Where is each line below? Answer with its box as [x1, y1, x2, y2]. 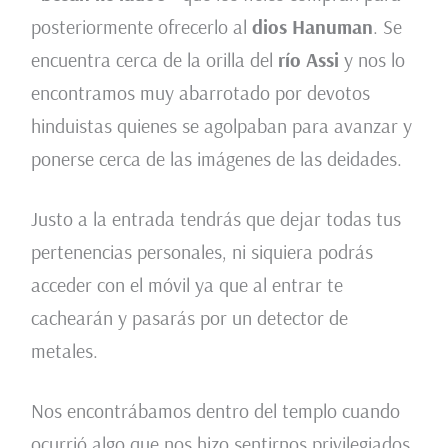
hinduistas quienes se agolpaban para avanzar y [30, 113, 412, 139]
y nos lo [338, 47, 405, 73]
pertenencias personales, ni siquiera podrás [30, 239, 373, 265]
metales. [30, 338, 98, 364]
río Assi [272, 47, 339, 73]
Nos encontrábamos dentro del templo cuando [30, 398, 400, 424]
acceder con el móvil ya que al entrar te [30, 272, 343, 298]
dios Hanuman [251, 14, 373, 40]
